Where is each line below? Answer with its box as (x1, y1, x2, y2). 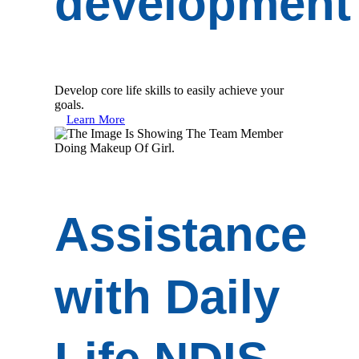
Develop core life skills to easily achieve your (54, 83, 284, 97)
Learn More (67, 112, 125, 126)
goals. (54, 97, 84, 111)
